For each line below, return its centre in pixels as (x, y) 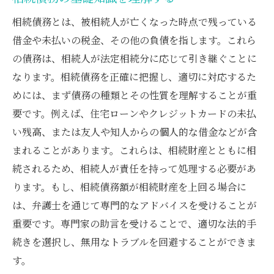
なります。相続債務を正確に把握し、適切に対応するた (134, 76)
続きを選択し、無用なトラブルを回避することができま (134, 242)
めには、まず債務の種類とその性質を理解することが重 (135, 95)
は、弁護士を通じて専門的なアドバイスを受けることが (135, 205)
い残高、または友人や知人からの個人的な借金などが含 (135, 131)
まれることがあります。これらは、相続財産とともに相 (134, 150)
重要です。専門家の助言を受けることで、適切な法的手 (134, 223)
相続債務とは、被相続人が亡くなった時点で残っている (135, 21)
